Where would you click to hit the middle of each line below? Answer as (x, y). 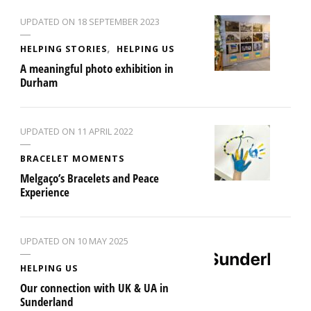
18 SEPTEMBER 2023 (118, 22)
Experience (45, 192)
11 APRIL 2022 (105, 132)
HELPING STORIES (64, 49)
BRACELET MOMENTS (72, 159)
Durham (39, 83)
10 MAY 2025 (103, 241)
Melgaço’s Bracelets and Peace (90, 178)
